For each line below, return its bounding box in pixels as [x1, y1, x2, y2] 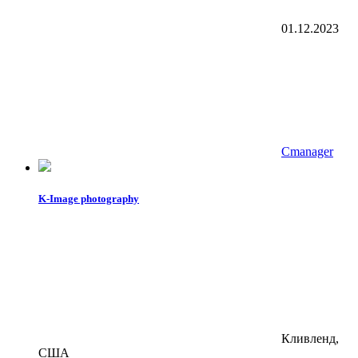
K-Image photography [38, 192, 139, 205]
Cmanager [281, 144, 333, 158]
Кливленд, [281, 331, 339, 345]
